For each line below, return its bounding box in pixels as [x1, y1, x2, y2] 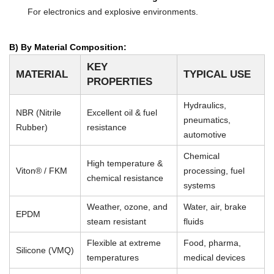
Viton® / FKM [16, 165, 67, 176]
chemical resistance [87, 172, 163, 183]
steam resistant [87, 216, 146, 226]
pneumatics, [183, 114, 231, 125]
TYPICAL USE [183, 68, 251, 80]
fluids [183, 216, 204, 226]
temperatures [87, 252, 139, 262]
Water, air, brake [183, 201, 246, 212]
